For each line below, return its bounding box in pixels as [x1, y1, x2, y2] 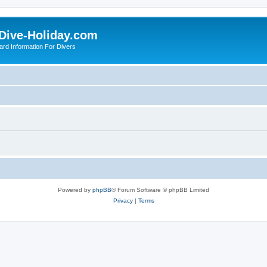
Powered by [58, 186, 92, 193]
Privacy [113, 197, 133, 204]
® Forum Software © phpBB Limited [111, 186, 209, 193]
